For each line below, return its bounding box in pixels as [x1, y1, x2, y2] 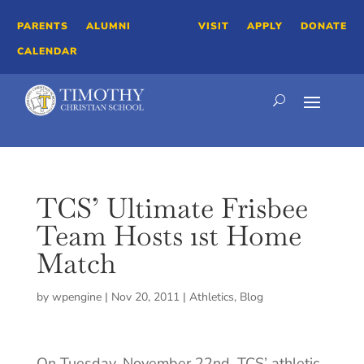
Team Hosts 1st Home [36, 218, 301, 254]
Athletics [188, 289, 234, 305]
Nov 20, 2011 [110, 289, 180, 305]
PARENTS [17, 19, 69, 32]
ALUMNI [86, 19, 132, 32]
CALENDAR [17, 44, 78, 58]
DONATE [300, 19, 347, 32]
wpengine [51, 289, 102, 305]
